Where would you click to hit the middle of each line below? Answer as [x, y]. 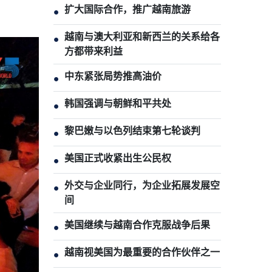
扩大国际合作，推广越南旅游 [127, 9]
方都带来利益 [93, 51]
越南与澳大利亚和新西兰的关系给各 [142, 37]
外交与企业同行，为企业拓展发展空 [142, 185]
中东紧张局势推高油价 [113, 76]
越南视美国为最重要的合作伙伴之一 [142, 252]
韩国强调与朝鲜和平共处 [118, 104]
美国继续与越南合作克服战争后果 [137, 225]
